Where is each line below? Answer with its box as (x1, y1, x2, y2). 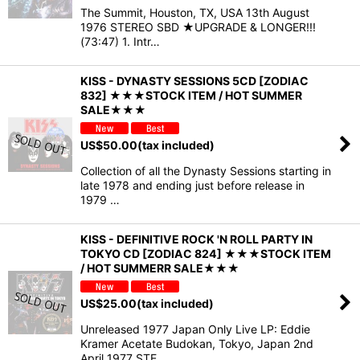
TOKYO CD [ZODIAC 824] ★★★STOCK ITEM (80, 246, 331, 260)
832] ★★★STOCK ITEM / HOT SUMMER (80, 88, 302, 103)
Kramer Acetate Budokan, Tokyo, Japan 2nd (80, 336, 313, 350)
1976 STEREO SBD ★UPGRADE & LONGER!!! (80, 20, 316, 35)
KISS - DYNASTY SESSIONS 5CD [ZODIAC (80, 74, 309, 88)
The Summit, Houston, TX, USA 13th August (80, 6, 309, 20)
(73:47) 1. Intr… (80, 35, 160, 49)
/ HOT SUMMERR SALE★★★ (80, 260, 239, 275)
